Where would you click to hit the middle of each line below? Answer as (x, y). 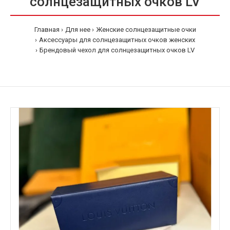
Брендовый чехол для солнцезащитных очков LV (117, 50)
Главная (47, 30)
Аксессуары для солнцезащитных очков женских (117, 40)
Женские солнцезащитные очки (146, 30)
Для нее (78, 30)
